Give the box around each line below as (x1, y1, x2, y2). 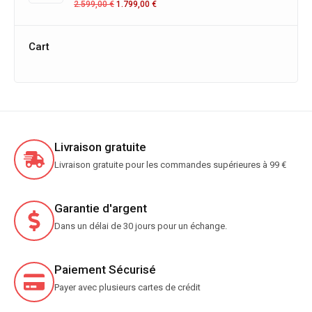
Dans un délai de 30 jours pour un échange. (54, 221, 227, 231)
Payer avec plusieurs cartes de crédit (54, 282, 201, 292)
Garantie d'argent (54, 201, 147, 215)
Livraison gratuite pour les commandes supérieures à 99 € (54, 159, 286, 170)
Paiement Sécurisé (54, 263, 156, 276)
